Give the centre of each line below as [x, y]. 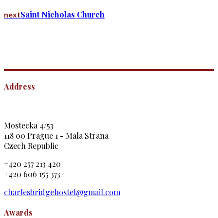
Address [19, 87]
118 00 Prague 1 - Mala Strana [56, 135]
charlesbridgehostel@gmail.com [62, 192]
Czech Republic [31, 145]
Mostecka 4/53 [29, 125]
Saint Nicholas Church [63, 14]
